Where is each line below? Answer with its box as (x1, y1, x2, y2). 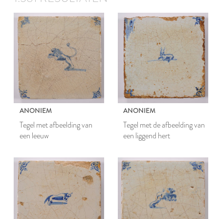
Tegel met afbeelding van (19, 119, 92, 131)
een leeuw (19, 130, 49, 141)
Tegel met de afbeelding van (123, 119, 205, 131)
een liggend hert (123, 130, 171, 141)
